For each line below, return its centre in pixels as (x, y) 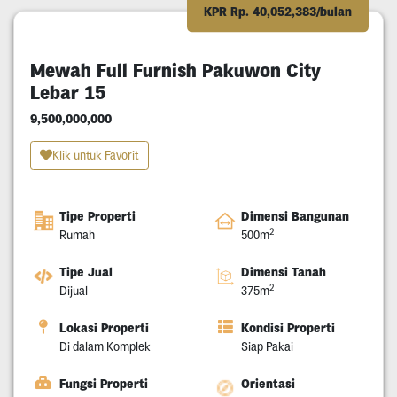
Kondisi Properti (288, 328)
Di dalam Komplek (105, 347)
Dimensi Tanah (284, 272)
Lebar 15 (67, 92)
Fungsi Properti (103, 384)
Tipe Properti (97, 217)
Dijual (73, 291)
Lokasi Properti (104, 328)
